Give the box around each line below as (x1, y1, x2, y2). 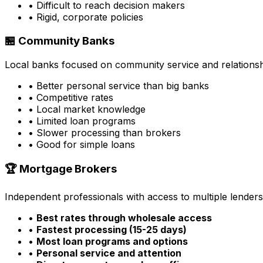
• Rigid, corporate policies (28, 11, 143, 23)
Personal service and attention (36, 247, 181, 259)
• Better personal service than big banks (28, 79, 209, 92)
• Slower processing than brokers (28, 126, 181, 139)
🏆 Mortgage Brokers (5, 162, 117, 176)
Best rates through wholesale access (36, 212, 212, 224)
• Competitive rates (28, 91, 113, 103)
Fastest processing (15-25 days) (36, 224, 187, 236)
